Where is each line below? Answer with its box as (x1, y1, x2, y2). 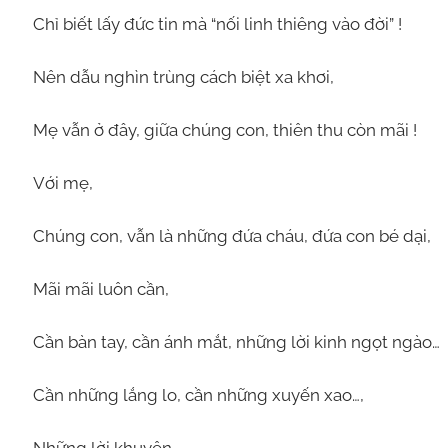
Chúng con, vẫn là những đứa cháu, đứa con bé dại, (32, 225, 431, 246)
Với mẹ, (32, 172, 93, 193)
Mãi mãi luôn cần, (32, 278, 169, 299)
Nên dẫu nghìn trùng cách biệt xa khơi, (32, 66, 334, 87)
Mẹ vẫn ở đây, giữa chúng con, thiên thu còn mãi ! (32, 119, 417, 140)
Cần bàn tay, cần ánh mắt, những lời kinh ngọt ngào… (32, 331, 440, 352)
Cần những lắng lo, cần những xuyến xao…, (32, 384, 364, 405)
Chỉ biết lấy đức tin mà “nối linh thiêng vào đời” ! (32, 13, 402, 34)
